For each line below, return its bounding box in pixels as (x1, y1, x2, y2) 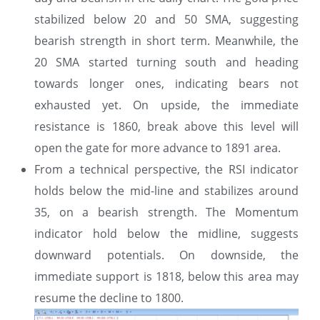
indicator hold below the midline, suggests (34, 225, 299, 241)
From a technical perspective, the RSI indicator (34, 161, 299, 177)
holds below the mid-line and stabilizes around (34, 182, 299, 199)
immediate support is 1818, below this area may (34, 268, 299, 284)
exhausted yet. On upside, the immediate (34, 96, 299, 113)
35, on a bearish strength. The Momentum (34, 204, 299, 220)
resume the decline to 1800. (34, 289, 184, 306)
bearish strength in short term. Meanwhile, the (34, 32, 299, 49)
